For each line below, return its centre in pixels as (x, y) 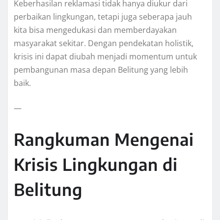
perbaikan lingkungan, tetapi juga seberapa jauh (103, 17)
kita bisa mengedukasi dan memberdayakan (95, 30)
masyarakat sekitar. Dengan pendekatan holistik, (104, 43)
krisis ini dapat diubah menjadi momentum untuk (105, 57)
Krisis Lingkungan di (96, 164)
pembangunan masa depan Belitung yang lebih (101, 70)
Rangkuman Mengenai (104, 139)
